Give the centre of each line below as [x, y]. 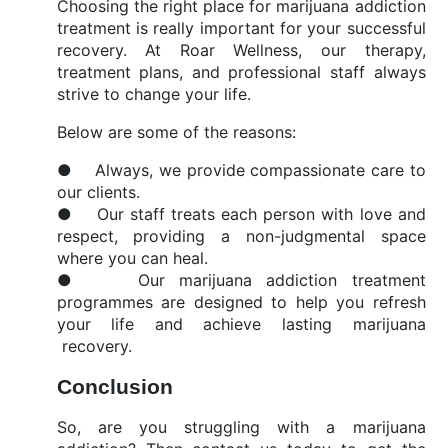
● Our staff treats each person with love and [241, 214]
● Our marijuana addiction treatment [241, 280]
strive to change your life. [153, 94]
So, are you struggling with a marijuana [241, 427]
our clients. [98, 192]
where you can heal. [132, 258]
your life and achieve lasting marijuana [241, 324]
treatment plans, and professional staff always [241, 72]
